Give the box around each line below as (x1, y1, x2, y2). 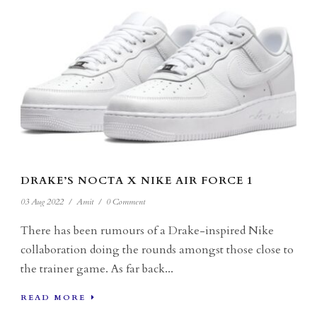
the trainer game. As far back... (21, 261, 173, 277)
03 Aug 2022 (21, 196, 64, 208)
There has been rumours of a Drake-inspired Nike (21, 223, 274, 239)
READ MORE (21, 292, 86, 304)
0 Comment (106, 196, 145, 208)
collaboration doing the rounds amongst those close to (21, 242, 294, 258)
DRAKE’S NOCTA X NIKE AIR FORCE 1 (21, 173, 253, 188)
